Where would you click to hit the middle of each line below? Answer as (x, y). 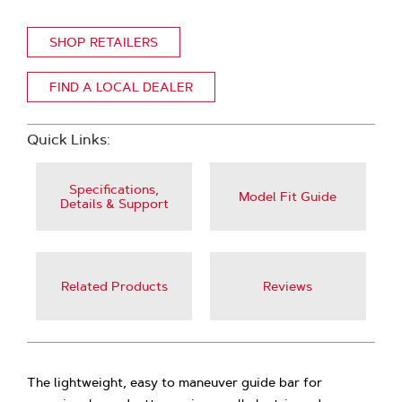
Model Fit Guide (288, 197)
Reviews (288, 286)
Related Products (114, 286)
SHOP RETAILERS (104, 42)
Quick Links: (69, 140)
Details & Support (114, 204)
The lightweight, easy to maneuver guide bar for (175, 382)
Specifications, (114, 189)
